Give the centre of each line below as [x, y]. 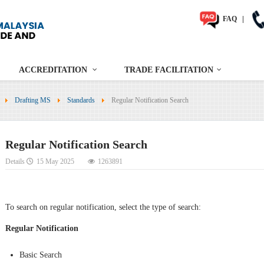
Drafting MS [32, 100]
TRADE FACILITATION [169, 70]
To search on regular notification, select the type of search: [103, 207]
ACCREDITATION [53, 70]
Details [16, 162]
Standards [81, 100]
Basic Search [41, 255]
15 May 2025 [55, 162]
